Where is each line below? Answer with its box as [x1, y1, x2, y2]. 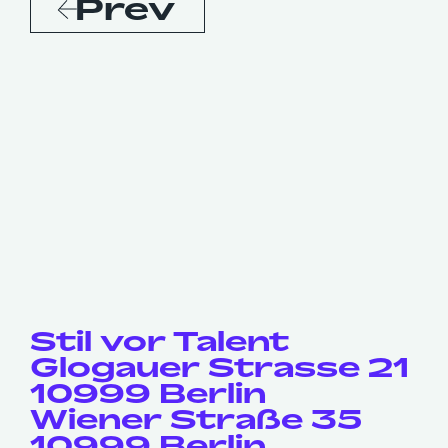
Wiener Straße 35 [30, 403, 362, 435]
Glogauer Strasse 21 [30, 351, 409, 383]
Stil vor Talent [30, 325, 289, 357]
